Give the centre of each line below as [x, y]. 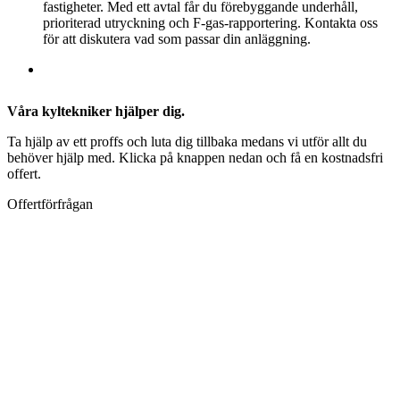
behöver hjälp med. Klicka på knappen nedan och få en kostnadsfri [195, 157]
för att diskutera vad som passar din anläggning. [177, 38]
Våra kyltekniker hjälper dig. [96, 111]
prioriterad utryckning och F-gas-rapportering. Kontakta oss [210, 22]
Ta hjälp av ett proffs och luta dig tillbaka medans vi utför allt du [187, 141]
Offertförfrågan [50, 204]
